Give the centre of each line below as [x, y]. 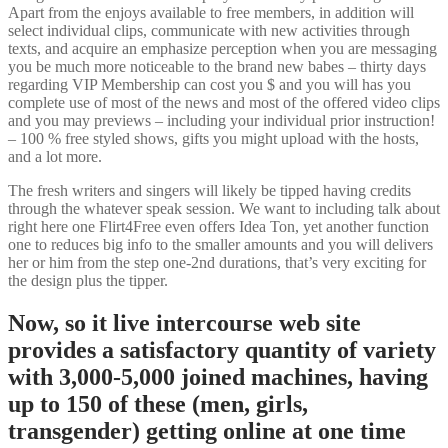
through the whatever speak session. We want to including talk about [224, 208]
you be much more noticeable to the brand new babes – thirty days [217, 66]
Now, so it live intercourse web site [184, 322]
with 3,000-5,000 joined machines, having [218, 376]
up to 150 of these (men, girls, [158, 403]
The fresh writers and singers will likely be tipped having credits [209, 190]
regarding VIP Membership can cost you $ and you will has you [209, 84]
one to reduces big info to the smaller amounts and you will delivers [220, 244]
